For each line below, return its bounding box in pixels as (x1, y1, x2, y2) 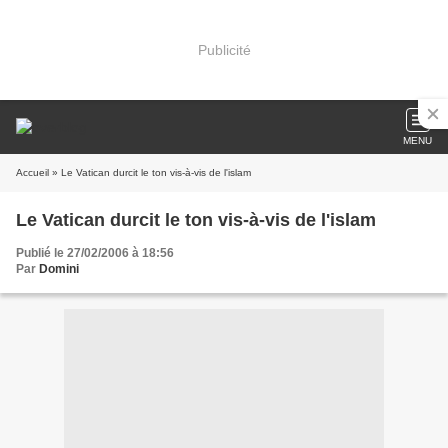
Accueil (16, 167, 49, 178)
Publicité (197, 41, 251, 58)
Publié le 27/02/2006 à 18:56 (16, 246, 174, 260)
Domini (39, 262, 79, 276)
